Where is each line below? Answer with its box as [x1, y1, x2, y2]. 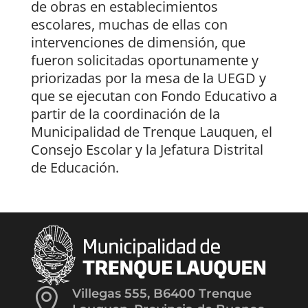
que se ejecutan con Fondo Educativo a [30, 87, 277, 106]
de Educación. [30, 158, 119, 177]
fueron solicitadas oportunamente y [30, 51, 258, 70]
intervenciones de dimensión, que [30, 33, 245, 52]
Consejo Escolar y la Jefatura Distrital [30, 140, 263, 159]
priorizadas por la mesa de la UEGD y [30, 69, 266, 88]
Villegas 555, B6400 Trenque [71, 286, 252, 302]
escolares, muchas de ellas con [30, 15, 228, 34]
